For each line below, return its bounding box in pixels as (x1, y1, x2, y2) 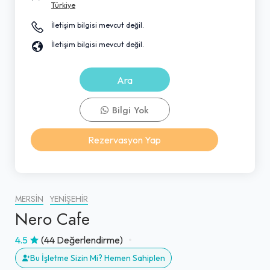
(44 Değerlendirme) (41, 233, 123, 246)
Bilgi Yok (109, 104, 149, 116)
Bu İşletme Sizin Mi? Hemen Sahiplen (30, 252, 165, 263)
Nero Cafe (15, 207, 90, 231)
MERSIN (15, 193, 43, 205)
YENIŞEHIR (50, 193, 88, 205)
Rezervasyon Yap (88, 133, 161, 146)
